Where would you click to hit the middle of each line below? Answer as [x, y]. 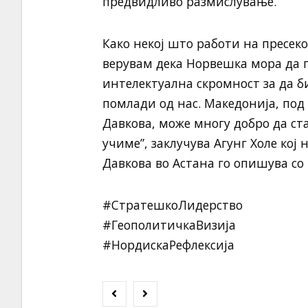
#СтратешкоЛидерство [172, 205]
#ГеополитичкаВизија [169, 225]
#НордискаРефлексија [168, 245]
